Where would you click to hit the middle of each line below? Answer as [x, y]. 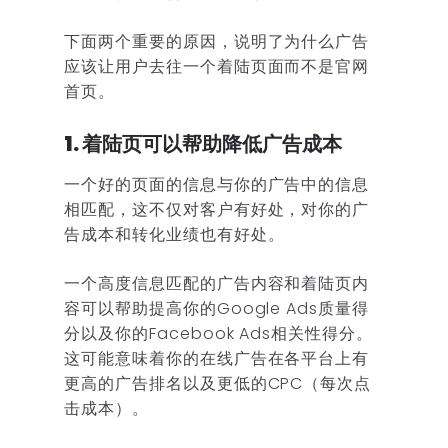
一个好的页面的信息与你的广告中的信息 [217, 184]
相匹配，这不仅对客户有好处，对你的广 [217, 209]
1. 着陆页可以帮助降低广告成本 [203, 143]
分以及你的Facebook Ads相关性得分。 [219, 333]
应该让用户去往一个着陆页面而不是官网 [217, 66]
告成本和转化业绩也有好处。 [174, 234]
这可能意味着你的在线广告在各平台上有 [217, 358]
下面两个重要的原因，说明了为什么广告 [217, 41]
